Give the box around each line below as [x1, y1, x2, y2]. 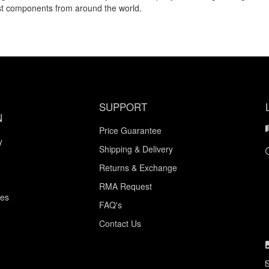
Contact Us [99, 217, 141, 229]
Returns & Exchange [99, 161, 177, 174]
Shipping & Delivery [99, 142, 173, 155]
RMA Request [99, 180, 152, 192]
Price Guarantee [99, 124, 162, 136]
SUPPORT [99, 98, 147, 114]
